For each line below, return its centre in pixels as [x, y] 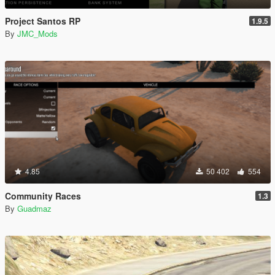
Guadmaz [34, 208]
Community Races [43, 196]
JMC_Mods [37, 33]
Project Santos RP [43, 21]
